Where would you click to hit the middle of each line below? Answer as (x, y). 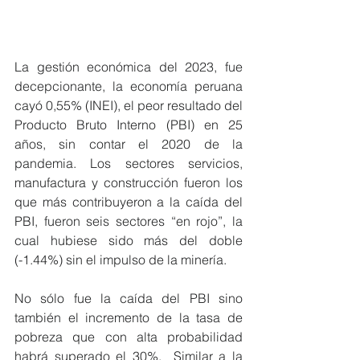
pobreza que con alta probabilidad (129, 336)
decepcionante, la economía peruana (129, 86)
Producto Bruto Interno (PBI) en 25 (129, 124)
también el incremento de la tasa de (129, 317)
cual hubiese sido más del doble (129, 240)
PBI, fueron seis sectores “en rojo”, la (129, 221)
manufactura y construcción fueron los (129, 182)
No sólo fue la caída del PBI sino (129, 298)
